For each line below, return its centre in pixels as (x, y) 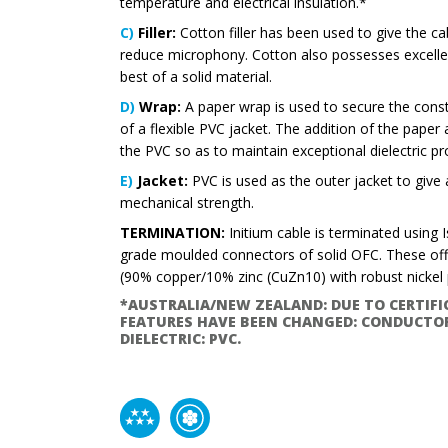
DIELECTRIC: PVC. (180, 339)
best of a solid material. (196, 77)
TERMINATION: (172, 233)
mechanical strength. (187, 203)
